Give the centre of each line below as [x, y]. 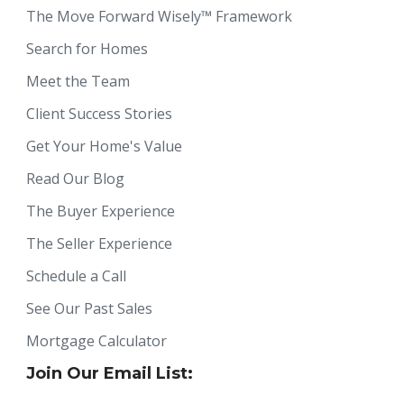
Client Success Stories [99, 113]
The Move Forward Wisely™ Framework [159, 16]
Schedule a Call [76, 275]
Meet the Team [78, 81]
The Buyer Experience [101, 211]
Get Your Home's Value [104, 146]
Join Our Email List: [110, 373]
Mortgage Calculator [96, 340]
